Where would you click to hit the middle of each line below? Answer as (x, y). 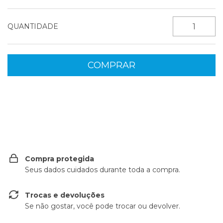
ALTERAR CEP (187, 95)
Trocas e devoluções (65, 195)
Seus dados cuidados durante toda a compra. (103, 170)
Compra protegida (59, 159)
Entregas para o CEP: (44, 95)
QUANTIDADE (33, 26)
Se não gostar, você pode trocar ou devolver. (103, 206)
